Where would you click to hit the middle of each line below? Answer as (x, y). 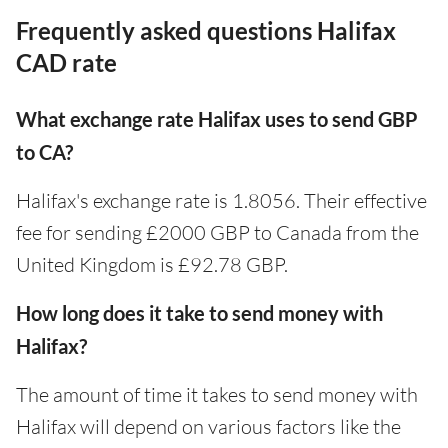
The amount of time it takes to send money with (217, 394)
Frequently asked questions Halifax (206, 30)
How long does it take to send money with (199, 312)
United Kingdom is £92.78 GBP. (152, 264)
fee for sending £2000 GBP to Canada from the (217, 232)
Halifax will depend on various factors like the (208, 426)
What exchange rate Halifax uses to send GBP (217, 118)
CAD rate (66, 62)
